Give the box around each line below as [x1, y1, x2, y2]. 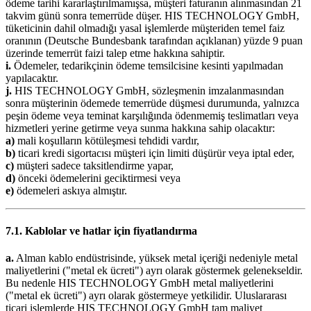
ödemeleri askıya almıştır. [14, 185, 127, 197]
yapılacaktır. [6, 72, 58, 85]
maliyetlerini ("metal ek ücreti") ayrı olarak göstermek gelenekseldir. [6, 264, 303, 276]
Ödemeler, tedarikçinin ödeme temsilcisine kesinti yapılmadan [11, 60, 283, 72]
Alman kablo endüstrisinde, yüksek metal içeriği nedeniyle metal [14, 251, 298, 264]
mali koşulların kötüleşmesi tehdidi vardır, [15, 135, 199, 147]
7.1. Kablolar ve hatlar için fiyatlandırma [6, 224, 197, 237]
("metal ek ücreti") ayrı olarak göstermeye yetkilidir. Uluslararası [6, 289, 287, 301]
